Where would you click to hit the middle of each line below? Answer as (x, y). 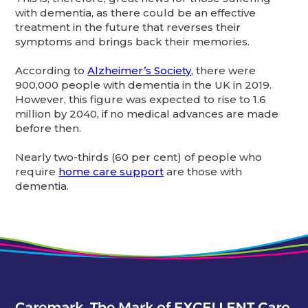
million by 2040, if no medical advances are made (147, 113)
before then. (50, 128)
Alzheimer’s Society (140, 70)
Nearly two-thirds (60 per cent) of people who (139, 157)
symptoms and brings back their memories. (134, 41)
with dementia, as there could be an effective (136, 12)
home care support (111, 171)
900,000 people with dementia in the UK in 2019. (144, 85)
